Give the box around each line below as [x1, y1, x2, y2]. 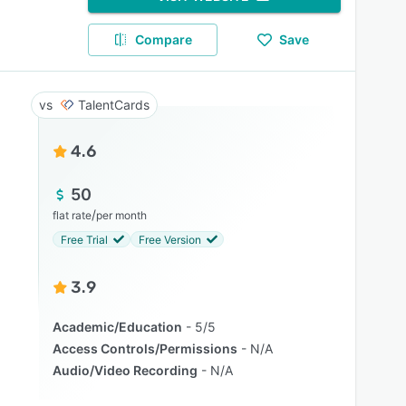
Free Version [138, 232, 201, 246]
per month [95, 208, 147, 222]
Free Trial [60, 232, 108, 246]
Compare [135, 32, 193, 47]
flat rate [52, 208, 92, 222]
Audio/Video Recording [52, 362, 198, 378]
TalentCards [77, 97, 150, 112]
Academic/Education [52, 319, 182, 334]
